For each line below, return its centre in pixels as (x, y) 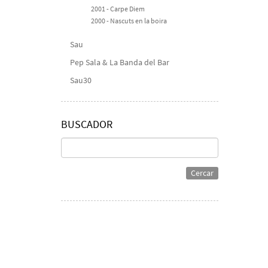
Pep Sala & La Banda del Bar (120, 62)
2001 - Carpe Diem (118, 9)
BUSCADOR (87, 124)
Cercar (202, 173)
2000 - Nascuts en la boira (129, 21)
